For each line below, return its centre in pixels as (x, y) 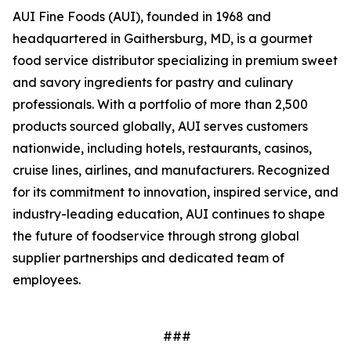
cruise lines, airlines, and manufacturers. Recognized (171, 170)
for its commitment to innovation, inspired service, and (175, 192)
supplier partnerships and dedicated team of (148, 258)
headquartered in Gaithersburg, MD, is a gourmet (163, 38)
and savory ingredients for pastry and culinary (153, 82)
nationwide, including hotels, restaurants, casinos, (162, 148)
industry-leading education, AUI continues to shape (169, 214)
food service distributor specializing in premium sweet (175, 60)
